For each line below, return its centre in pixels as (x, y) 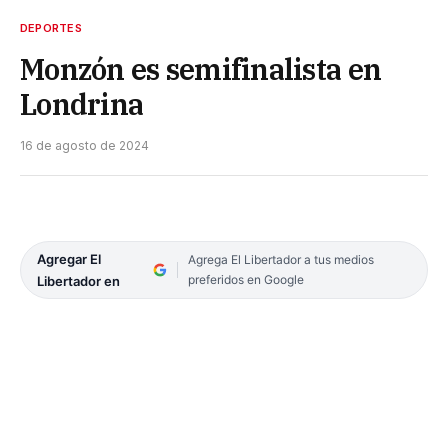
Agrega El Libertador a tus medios (280, 260)
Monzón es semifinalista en (201, 69)
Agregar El (69, 259)
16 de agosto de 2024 (84, 146)
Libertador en (78, 281)
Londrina (82, 104)
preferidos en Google (245, 280)
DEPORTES (51, 28)
